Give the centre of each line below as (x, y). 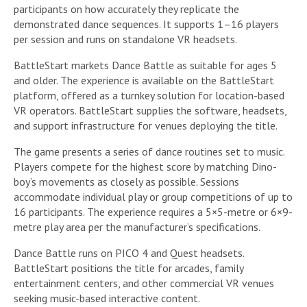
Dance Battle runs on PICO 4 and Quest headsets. (129, 253)
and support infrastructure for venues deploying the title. (146, 126)
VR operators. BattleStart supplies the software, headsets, (150, 111)
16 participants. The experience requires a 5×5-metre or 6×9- (153, 212)
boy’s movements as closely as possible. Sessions (126, 182)
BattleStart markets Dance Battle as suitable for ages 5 (145, 65)
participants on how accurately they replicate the (126, 9)
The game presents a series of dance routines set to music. (149, 152)
